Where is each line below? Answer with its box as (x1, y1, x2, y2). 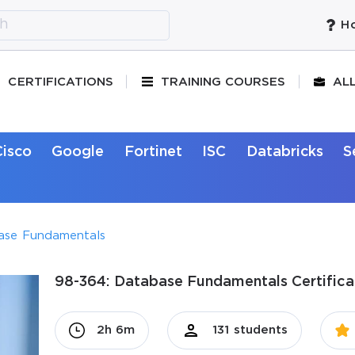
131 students (212, 324, 288, 335)
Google (52, 145, 105, 158)
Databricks (246, 145, 324, 158)
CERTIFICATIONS (8, 76, 114, 87)
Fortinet (124, 145, 183, 158)
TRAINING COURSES (160, 76, 286, 87)
